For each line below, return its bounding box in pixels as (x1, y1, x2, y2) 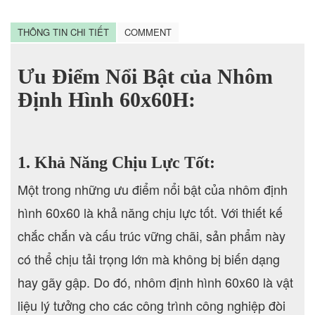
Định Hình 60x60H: (18, 87, 195, 111)
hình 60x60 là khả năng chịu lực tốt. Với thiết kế (18, 202, 283, 221)
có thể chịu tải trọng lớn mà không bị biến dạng (18, 249, 280, 268)
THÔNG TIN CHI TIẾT (18, 25, 109, 39)
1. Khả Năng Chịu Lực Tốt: (18, 153, 215, 172)
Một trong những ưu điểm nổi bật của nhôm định (18, 179, 288, 198)
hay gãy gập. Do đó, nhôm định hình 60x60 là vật (18, 272, 293, 291)
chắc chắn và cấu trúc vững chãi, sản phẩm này (18, 226, 285, 245)
